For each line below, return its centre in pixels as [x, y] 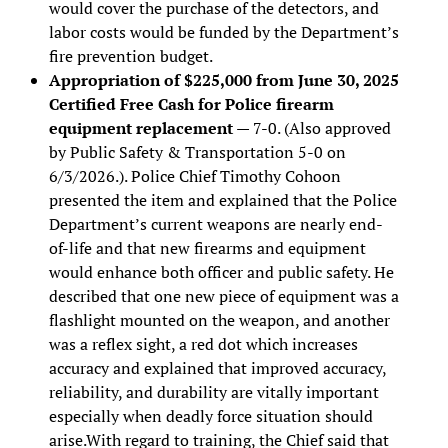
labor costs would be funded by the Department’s [223, 31]
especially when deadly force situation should [210, 415]
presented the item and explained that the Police [222, 199]
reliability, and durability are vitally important [213, 391]
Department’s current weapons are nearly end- [215, 223]
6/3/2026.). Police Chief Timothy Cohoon [194, 175]
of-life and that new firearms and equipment [207, 247]
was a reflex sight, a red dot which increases [203, 343]
